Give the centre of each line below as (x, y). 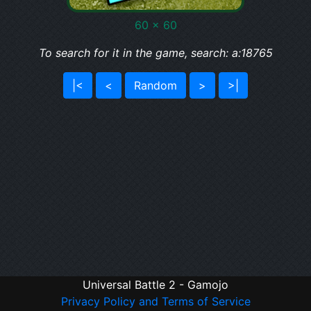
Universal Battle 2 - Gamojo (155, 285)
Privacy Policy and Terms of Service (155, 301)
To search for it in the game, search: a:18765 (155, 53)
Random (155, 85)
